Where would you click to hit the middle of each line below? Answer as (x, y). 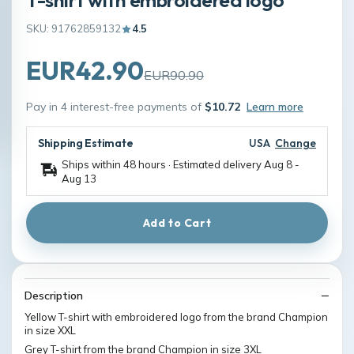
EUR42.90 (85, 70)
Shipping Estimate (86, 143)
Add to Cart (177, 223)
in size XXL (50, 330)
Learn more (275, 107)
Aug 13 (79, 179)
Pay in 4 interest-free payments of (115, 107)
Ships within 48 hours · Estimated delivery (163, 164)
